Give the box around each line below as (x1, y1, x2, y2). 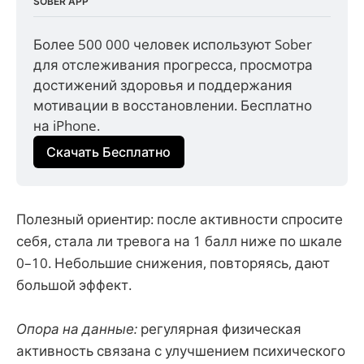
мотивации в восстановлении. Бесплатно (33, 96, 313, 115)
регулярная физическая (137, 319, 301, 339)
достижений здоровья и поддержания (33, 76, 293, 95)
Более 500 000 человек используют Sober (33, 35, 313, 54)
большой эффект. (16, 275, 132, 294)
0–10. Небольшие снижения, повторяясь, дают (16, 253, 330, 272)
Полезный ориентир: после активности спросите (16, 209, 343, 228)
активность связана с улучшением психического (16, 341, 345, 361)
